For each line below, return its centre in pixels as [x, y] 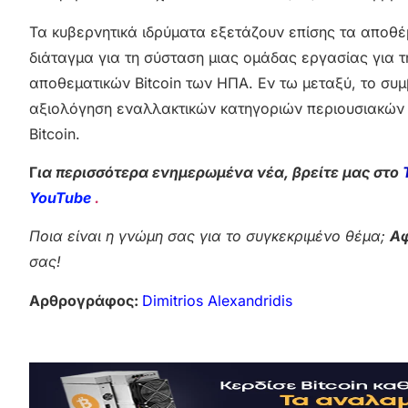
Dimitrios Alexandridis [217, 300]
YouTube [62, 198]
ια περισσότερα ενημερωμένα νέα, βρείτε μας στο [220, 173]
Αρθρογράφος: [86, 300]
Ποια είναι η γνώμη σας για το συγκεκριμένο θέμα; [209, 236]
